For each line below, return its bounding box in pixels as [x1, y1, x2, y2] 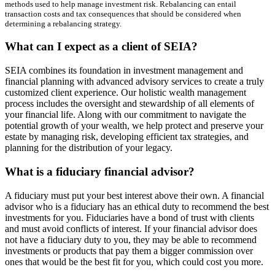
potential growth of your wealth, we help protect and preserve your [5, 120, 263, 131]
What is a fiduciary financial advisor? [5, 165, 195, 178]
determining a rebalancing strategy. [5, 18, 122, 28]
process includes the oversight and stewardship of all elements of [5, 98, 254, 109]
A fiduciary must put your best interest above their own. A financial [5, 190, 264, 201]
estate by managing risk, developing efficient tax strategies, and [5, 131, 249, 142]
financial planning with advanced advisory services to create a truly [5, 76, 264, 87]
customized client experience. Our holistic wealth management [5, 87, 246, 98]
